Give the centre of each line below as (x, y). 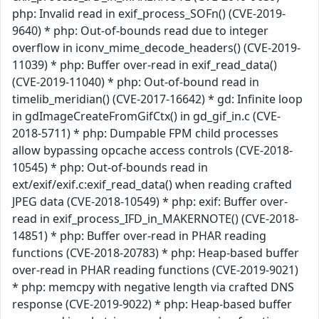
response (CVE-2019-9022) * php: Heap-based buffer (152, 304)
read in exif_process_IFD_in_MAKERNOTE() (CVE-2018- (155, 218)
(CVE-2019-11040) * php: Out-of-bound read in (136, 82)
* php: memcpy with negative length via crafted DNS (153, 287)
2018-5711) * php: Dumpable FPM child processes (145, 133)
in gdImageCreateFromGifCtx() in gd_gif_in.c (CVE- (146, 116)
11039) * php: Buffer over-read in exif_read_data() (145, 64)
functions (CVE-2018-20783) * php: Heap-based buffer (156, 252)
